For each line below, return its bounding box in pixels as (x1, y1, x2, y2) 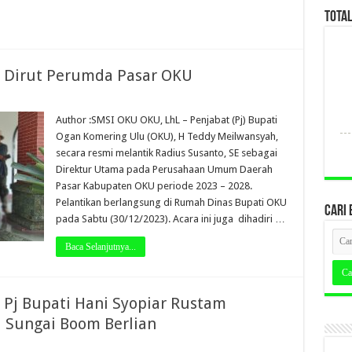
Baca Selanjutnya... (64, 241, 136, 252)
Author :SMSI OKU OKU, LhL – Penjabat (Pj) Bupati (55, 114, 277, 126)
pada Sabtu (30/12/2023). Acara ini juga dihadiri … (55, 213, 285, 225)
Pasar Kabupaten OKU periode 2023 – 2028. (55, 180, 252, 192)
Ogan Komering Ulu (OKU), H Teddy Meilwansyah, (55, 130, 278, 142)
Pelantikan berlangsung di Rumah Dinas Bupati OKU (55, 196, 287, 208)
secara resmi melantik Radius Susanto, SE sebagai (55, 147, 277, 159)
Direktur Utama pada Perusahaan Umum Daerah (55, 163, 273, 175)
